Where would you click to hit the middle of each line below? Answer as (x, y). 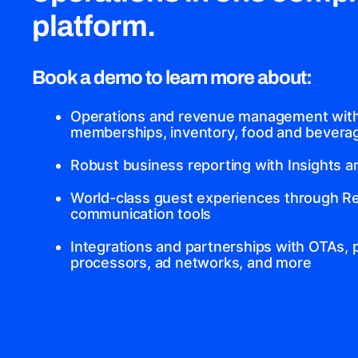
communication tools (141, 213)
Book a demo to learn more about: (172, 78)
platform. (94, 27)
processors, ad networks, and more (191, 262)
